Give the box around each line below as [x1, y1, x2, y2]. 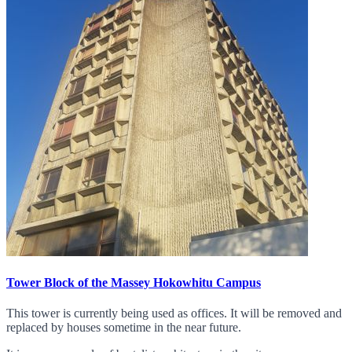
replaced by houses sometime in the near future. [6, 321, 241, 335]
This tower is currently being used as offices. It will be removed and [6, 306, 342, 321]
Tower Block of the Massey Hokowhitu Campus [6, 275, 261, 289]
